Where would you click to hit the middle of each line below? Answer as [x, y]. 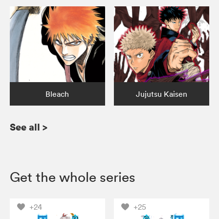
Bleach [57, 94]
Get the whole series [73, 177]
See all [25, 127]
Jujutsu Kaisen [162, 94]
